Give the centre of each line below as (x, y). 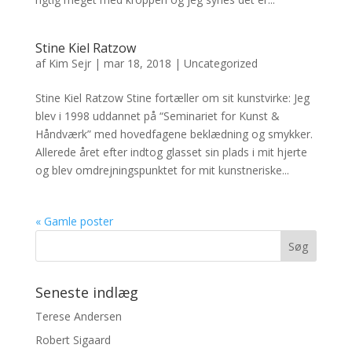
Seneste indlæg (86, 292)
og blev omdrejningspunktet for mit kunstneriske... (162, 170)
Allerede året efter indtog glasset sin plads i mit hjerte (171, 152)
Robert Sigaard (73, 340)
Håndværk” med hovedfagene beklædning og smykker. (174, 134)
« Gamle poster (74, 221)
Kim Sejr (70, 63)
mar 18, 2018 (137, 63)
